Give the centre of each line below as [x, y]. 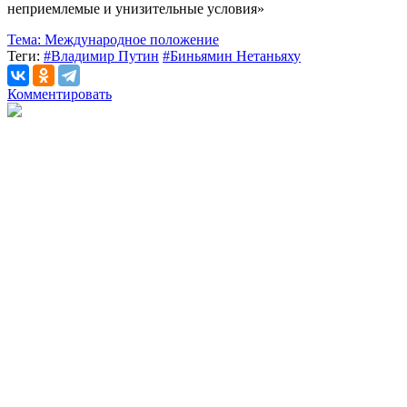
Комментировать [60, 94]
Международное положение [130, 39]
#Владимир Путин [101, 55]
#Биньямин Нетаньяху [232, 55]
